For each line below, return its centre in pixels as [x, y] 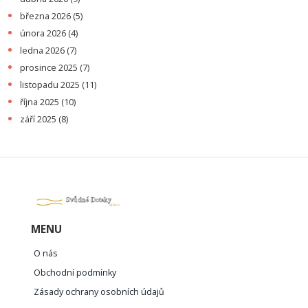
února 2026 [44, 34]
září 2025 [39, 120]
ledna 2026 [43, 51]
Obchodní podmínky [75, 272]
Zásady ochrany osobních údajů [99, 291]
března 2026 [46, 16]
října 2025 [41, 102]
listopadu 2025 [51, 85]
